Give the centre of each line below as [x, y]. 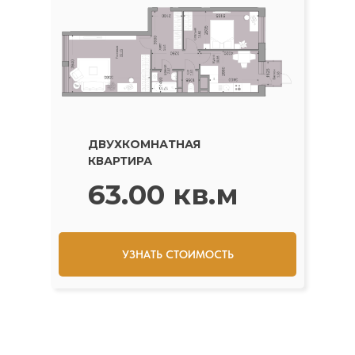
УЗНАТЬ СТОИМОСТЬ [177, 254]
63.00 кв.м [163, 195]
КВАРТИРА [120, 161]
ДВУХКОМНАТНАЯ [144, 144]
